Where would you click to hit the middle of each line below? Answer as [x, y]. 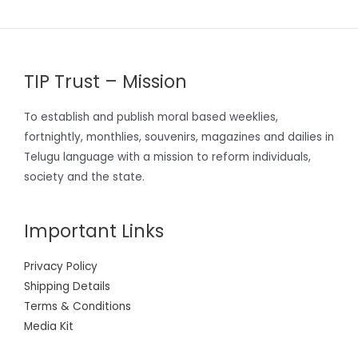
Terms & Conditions [78, 307]
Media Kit [49, 327]
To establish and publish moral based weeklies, [151, 117]
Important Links [94, 231]
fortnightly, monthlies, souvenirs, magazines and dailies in [179, 137]
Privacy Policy [61, 267]
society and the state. [84, 177]
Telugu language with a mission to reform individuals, [167, 157]
